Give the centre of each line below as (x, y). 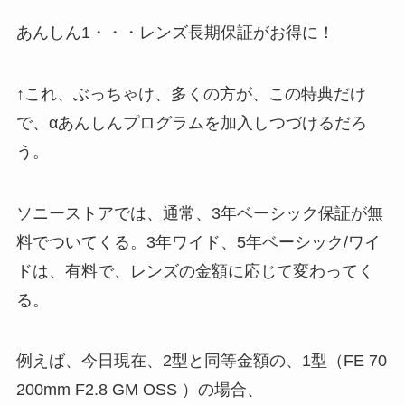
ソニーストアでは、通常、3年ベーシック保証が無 (199, 213)
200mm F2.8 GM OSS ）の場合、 (139, 390)
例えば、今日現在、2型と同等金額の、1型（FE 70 (201, 361)
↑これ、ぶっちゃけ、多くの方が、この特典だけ (191, 94)
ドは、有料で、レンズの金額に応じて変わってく (195, 271)
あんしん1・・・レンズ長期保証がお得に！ (175, 32)
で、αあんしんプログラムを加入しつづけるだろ (191, 122)
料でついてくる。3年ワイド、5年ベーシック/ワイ (198, 242)
